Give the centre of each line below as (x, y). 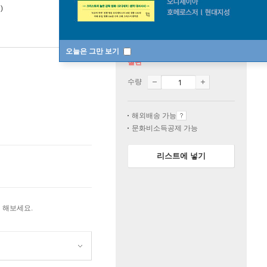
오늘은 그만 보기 (93, 51)
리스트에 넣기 (181, 156)
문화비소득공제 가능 (165, 128)
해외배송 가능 (154, 116)
